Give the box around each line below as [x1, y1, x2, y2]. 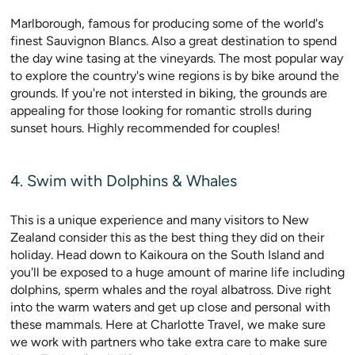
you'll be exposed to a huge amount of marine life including [10, 265, 345, 281]
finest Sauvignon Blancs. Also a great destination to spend [10, 33, 337, 49]
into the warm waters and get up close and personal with [10, 300, 330, 315]
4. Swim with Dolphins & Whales [10, 171, 237, 191]
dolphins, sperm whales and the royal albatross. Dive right [10, 282, 331, 298]
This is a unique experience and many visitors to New [10, 212, 309, 228]
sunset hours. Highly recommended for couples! [10, 120, 281, 136]
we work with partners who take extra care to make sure [10, 334, 327, 350]
